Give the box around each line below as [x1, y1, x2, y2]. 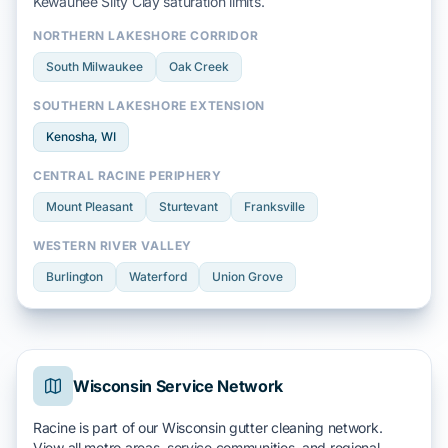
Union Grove [212, 269, 283, 284]
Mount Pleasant [46, 199, 133, 214]
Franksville [244, 199, 306, 214]
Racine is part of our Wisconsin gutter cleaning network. [33, 419, 383, 436]
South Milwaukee [46, 59, 143, 74]
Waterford [129, 269, 187, 284]
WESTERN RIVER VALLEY [33, 238, 192, 253]
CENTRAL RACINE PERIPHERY [33, 168, 222, 183]
